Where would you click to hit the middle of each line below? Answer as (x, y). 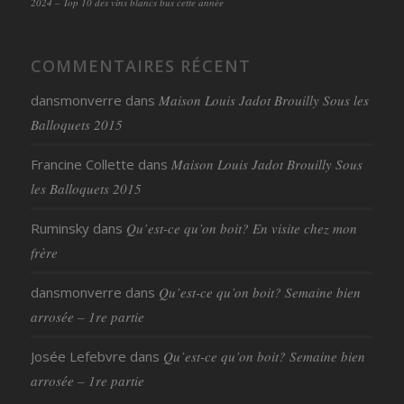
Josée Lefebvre (78, 356)
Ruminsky (60, 228)
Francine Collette (82, 164)
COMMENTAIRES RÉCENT (140, 65)
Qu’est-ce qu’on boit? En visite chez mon (241, 228)
